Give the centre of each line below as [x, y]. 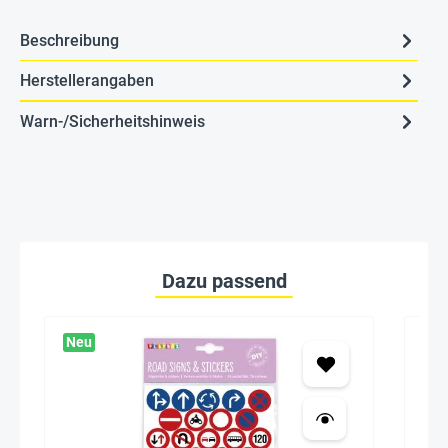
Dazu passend [224, 281]
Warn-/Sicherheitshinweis [112, 121]
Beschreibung [69, 40]
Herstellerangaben [87, 80]
